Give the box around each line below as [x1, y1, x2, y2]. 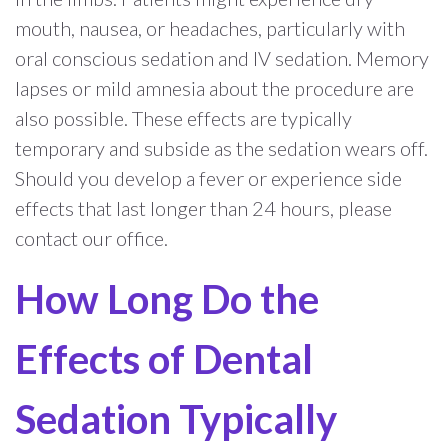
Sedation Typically [15, 394, 337, 443]
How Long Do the [15, 274, 319, 323]
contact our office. [15, 225, 168, 250]
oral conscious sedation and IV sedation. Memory [15, 45, 429, 70]
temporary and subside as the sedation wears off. [15, 135, 428, 160]
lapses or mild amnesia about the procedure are [15, 75, 414, 100]
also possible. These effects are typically [15, 105, 352, 130]
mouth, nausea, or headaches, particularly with [15, 15, 405, 40]
